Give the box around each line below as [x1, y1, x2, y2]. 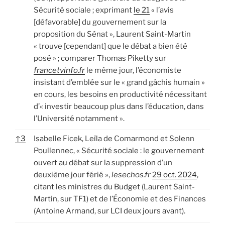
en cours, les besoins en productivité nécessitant [34, 89, 207, 99]
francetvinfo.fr [34, 65, 85, 75]
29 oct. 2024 [152, 170, 197, 179]
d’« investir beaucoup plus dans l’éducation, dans [34, 101, 204, 111]
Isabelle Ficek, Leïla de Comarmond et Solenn [34, 134, 194, 143]
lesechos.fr [111, 170, 151, 179]
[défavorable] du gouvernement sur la [34, 17, 166, 27]
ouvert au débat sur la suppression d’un [34, 158, 172, 167]
